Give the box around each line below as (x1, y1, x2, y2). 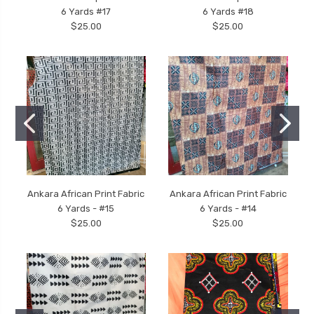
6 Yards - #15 (57, 203, 115, 214)
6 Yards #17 (61, 6, 111, 17)
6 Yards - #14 (199, 203, 257, 214)
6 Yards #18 (202, 6, 254, 17)
